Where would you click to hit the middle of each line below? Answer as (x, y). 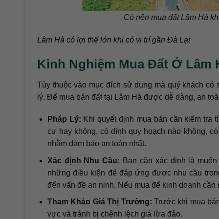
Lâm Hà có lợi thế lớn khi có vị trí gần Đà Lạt (114, 40)
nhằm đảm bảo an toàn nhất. (97, 144)
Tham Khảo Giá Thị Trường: (99, 202)
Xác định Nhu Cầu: (84, 160)
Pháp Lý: (64, 119)
